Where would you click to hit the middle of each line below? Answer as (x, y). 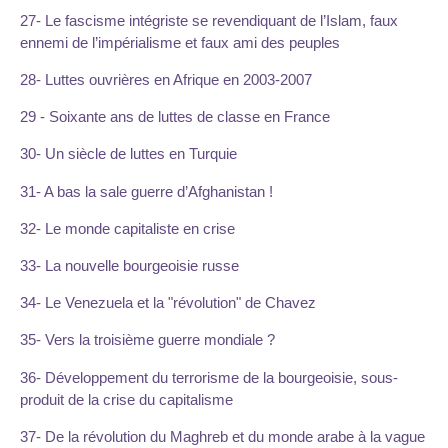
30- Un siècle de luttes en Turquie (128, 154)
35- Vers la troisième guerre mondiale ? (147, 340)
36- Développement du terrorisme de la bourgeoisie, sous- (209, 377)
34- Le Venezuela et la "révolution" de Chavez (168, 303)
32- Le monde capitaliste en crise (127, 228)
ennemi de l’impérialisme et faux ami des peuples (180, 42)
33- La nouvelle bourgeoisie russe (129, 265)
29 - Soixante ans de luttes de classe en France (175, 117)
